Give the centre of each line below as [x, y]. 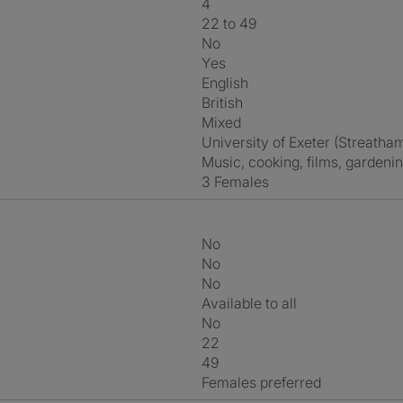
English [229, 83]
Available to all [254, 303]
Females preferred [265, 382]
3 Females [240, 182]
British [227, 103]
